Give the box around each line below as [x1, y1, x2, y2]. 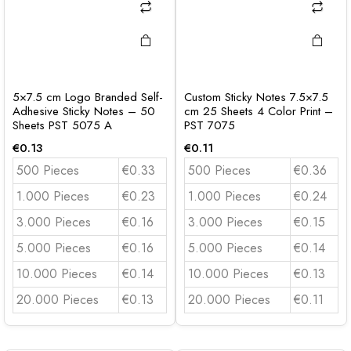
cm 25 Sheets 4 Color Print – [184, 103, 333, 120]
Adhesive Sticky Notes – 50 [13, 103, 155, 120]
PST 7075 [184, 117, 235, 134]
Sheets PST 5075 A [13, 117, 112, 134]
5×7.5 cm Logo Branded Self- [13, 89, 163, 106]
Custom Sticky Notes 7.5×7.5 [184, 89, 328, 106]
